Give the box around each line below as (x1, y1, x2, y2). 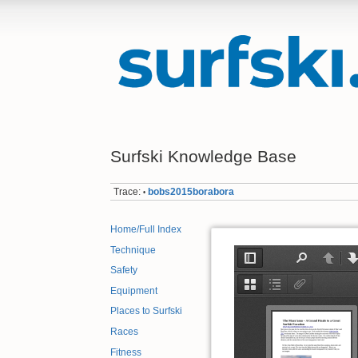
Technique (110, 244, 156, 256)
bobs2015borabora (148, 185, 235, 197)
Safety (110, 265, 137, 276)
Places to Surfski (110, 305, 182, 317)
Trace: (113, 185, 141, 197)
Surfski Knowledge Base (110, 146, 296, 165)
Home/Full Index (110, 224, 181, 236)
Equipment (110, 284, 157, 296)
